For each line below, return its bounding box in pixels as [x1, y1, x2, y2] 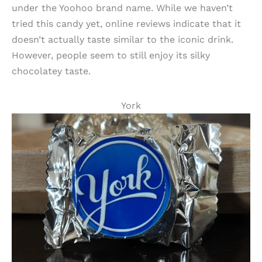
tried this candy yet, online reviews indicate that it [12, 18, 241, 30]
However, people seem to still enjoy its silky [12, 50, 210, 61]
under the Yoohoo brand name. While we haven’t [12, 2, 233, 14]
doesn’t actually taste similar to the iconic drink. [12, 34, 233, 46]
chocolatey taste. [12, 65, 91, 77]
